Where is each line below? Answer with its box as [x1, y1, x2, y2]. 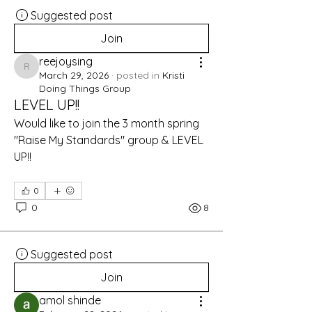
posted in [116, 68, 159, 81]
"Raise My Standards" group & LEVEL [14, 132, 203, 147]
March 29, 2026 [39, 68, 109, 81]
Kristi [162, 68, 185, 81]
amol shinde [39, 292, 101, 307]
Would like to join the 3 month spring [14, 116, 199, 130]
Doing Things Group [39, 81, 131, 95]
